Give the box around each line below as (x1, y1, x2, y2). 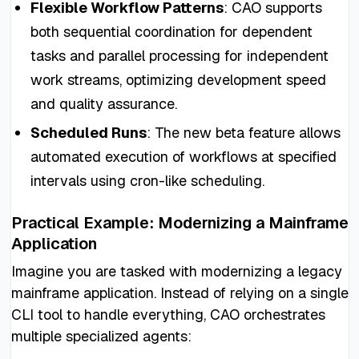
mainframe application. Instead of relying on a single (10, 283, 349, 302)
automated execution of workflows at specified (30, 147, 337, 166)
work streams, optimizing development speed (30, 70, 326, 89)
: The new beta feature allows (146, 123, 341, 142)
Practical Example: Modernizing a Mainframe (10, 212, 349, 233)
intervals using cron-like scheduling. (30, 171, 264, 190)
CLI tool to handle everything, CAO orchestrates (10, 305, 325, 324)
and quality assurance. (30, 94, 177, 113)
